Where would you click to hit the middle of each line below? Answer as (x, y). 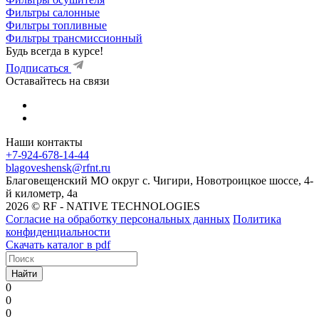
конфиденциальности (58, 231)
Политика (257, 219)
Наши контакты (44, 142)
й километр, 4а (42, 193)
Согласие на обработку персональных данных (118, 219)
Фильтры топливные (56, 25)
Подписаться (37, 68)
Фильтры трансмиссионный (74, 38)
